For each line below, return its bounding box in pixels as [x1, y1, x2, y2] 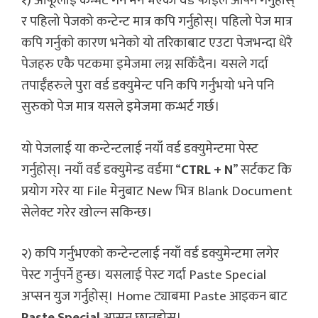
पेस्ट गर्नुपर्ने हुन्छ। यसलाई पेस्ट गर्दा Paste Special [21, 264, 266, 287]
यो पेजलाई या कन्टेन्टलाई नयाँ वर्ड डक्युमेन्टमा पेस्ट [21, 137, 258, 160]
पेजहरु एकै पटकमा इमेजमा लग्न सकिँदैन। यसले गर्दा [21, 53, 268, 76]
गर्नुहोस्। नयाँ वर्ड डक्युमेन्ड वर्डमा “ [21, 158, 181, 181]
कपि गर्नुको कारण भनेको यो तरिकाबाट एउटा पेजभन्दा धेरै [21, 32, 292, 55]
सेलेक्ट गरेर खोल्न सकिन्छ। [21, 201, 155, 224]
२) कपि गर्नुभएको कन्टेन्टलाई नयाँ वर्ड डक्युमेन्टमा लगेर [21, 243, 279, 265]
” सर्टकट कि [233, 158, 292, 181]
